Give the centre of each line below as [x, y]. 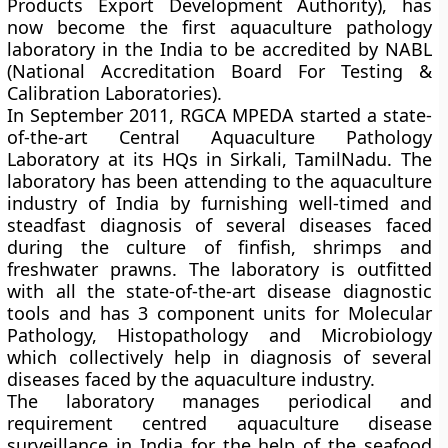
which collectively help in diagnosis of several [219, 357]
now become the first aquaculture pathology [219, 27]
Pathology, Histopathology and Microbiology [219, 335]
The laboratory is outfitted [304, 269]
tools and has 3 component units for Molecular [219, 313]
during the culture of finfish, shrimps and [219, 247]
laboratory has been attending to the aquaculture [219, 181]
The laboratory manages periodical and [219, 401]
